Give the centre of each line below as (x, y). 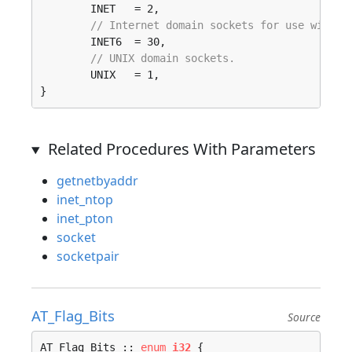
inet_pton (85, 218)
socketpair (88, 256)
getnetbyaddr (97, 181)
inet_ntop (85, 200)
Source (304, 317)
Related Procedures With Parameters (181, 149)
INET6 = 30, (65, 42)
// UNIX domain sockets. (163, 58)
